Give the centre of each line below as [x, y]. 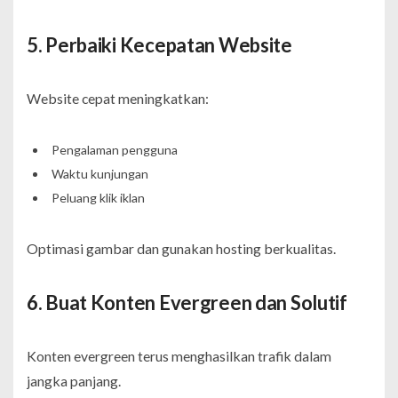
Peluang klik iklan [98, 197]
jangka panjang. [74, 380]
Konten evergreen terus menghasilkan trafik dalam [179, 355]
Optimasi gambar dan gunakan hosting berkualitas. [181, 248]
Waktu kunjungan [99, 173]
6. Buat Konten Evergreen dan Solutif [187, 302]
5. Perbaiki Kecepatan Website [159, 44]
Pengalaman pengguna [114, 149]
